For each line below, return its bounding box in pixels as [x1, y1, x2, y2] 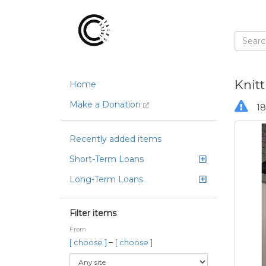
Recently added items [69, 134, 161, 144]
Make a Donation [69, 99, 143, 110]
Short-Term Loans [69, 154, 144, 164]
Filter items [69, 208, 116, 218]
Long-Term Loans [69, 174, 143, 185]
